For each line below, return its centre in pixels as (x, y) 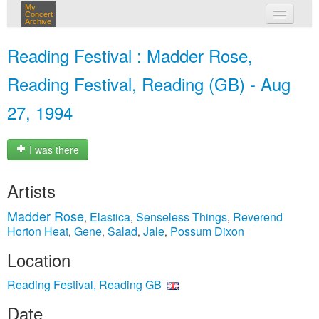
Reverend (258, 217)
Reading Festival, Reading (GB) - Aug (149, 84)
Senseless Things (182, 217)
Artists (31, 190)
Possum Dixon (207, 231)
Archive (38, 21)
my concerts (180, 41)
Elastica (110, 217)
